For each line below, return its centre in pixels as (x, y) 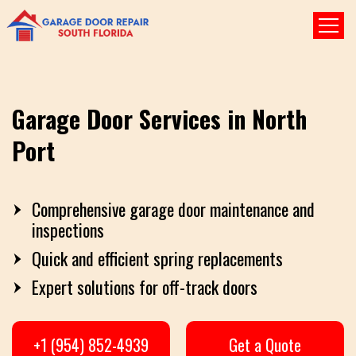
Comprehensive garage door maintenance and (173, 209)
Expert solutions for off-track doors (145, 287)
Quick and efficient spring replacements (157, 258)
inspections (68, 230)
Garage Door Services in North (159, 119)
